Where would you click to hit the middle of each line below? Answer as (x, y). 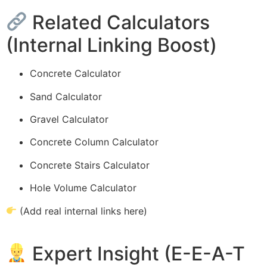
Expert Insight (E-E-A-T (136, 253)
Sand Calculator (66, 96)
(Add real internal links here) (82, 211)
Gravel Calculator (69, 119)
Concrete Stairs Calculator (90, 165)
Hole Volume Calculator (83, 188)
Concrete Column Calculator (94, 142)
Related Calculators (119, 23)
